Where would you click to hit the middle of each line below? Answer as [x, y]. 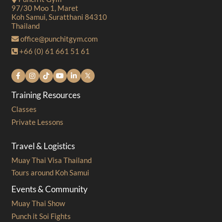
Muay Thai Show [38, 203]
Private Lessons [37, 122]
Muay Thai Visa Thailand [51, 160]
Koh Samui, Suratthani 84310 [59, 17]
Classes [24, 109]
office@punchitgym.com [58, 38]
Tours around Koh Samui [50, 173]
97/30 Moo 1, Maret [45, 8]
